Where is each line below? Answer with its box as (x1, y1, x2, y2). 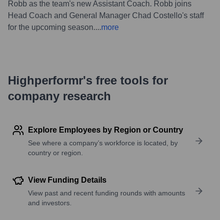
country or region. (28, 148, 83, 157)
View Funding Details (28, 175, 107, 184)
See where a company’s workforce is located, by (28, 138, 178, 147)
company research (8, 89, 111, 103)
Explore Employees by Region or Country (28, 125, 183, 134)
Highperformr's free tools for (8, 73, 168, 87)
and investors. (28, 198, 72, 207)
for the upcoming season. (8, 23, 95, 31)
